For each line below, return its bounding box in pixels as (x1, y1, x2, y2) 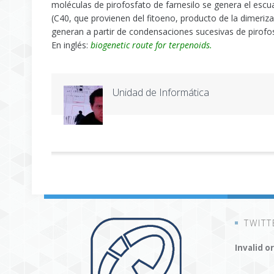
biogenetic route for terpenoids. (88, 39, 212, 51)
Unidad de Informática (113, 86, 209, 99)
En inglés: (51, 39, 88, 51)
